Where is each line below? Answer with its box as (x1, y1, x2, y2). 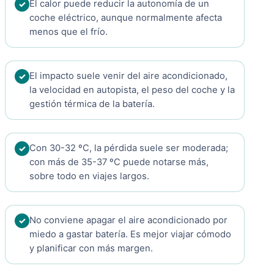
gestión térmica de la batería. (29, 98, 155, 110)
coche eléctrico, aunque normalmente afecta (29, 12, 222, 24)
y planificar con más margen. (29, 243, 153, 254)
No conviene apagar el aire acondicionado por (29, 215, 228, 226)
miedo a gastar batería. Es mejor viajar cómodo (29, 229, 231, 240)
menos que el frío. (29, 26, 108, 38)
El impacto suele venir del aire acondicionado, (29, 70, 228, 82)
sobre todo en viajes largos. (29, 171, 149, 182)
